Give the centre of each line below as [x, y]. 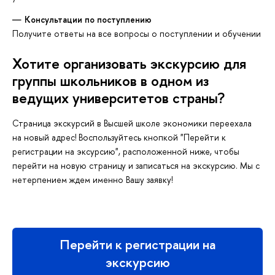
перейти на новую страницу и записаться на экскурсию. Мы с [136, 166]
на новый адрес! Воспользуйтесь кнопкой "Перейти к [119, 137]
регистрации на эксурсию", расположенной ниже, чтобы [126, 152]
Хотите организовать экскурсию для [129, 63]
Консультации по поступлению [88, 19]
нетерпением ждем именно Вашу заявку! [92, 180]
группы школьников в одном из [110, 80]
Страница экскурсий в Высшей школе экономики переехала [132, 123]
